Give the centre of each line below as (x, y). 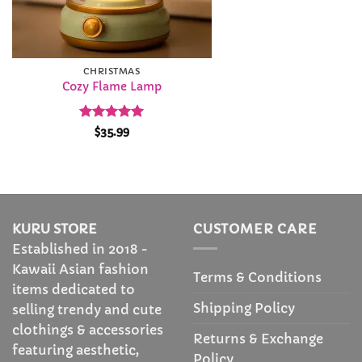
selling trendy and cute (87, 309)
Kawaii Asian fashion (80, 269)
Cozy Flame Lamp (112, 87)
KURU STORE (55, 228)
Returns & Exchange (258, 339)
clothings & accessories (88, 329)
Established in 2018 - (80, 248)
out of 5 (102, 143)
